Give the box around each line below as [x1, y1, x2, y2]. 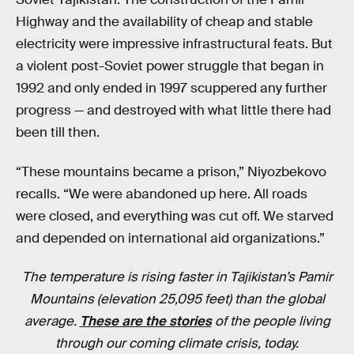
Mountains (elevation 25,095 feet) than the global [29, 291, 325, 308]
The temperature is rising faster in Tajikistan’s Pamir [21, 269, 333, 286]
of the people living [211, 313, 330, 330]
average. [24, 313, 80, 330]
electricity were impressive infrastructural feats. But [16, 36, 333, 53]
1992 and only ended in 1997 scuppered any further [16, 80, 327, 97]
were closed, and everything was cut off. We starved [16, 207, 333, 224]
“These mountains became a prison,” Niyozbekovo [16, 163, 326, 180]
